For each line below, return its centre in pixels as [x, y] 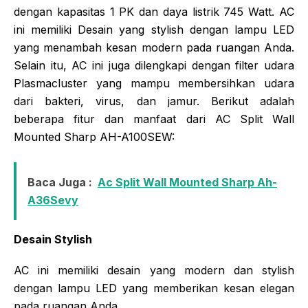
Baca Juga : [60, 182]
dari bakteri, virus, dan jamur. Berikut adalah [154, 101]
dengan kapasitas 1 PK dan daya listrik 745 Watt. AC [154, 11]
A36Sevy [53, 200]
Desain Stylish [53, 239]
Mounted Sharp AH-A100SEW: [94, 136]
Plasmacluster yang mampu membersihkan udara [154, 83]
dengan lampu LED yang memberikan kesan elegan [154, 288]
